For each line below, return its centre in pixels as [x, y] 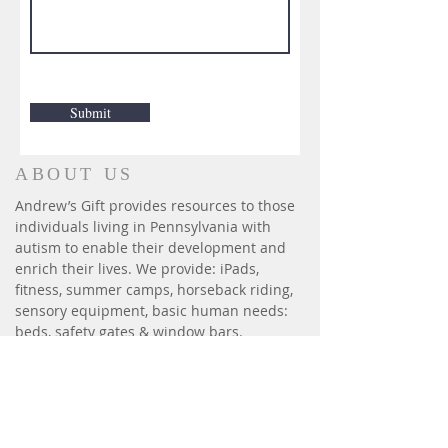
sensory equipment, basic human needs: [151, 310]
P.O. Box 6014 [58, 427]
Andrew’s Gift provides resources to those [155, 205]
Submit [90, 112]
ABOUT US [74, 174]
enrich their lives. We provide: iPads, [137, 268]
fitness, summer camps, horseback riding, [154, 289]
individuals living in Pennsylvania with [143, 226]
